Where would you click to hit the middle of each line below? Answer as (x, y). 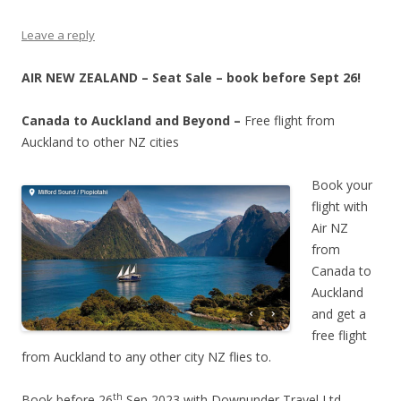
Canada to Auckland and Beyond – (133, 120)
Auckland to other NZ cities (100, 142)
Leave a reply (58, 35)
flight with (340, 206)
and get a (339, 314)
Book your (342, 185)
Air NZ (330, 228)
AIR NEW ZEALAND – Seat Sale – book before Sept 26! (191, 77)
